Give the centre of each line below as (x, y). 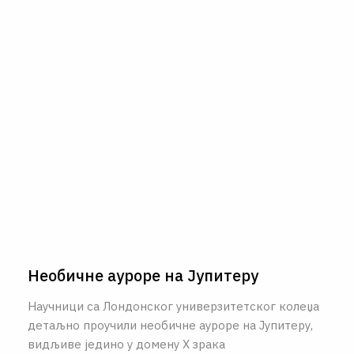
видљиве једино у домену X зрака (126, 344)
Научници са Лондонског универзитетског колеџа (173, 306)
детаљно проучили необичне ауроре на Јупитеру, (170, 325)
